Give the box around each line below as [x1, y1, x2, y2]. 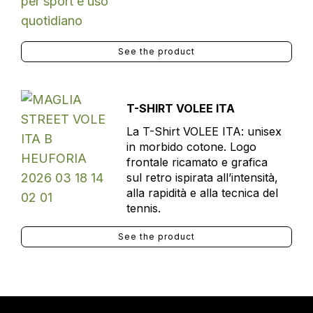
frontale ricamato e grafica [126, 155, 268, 169]
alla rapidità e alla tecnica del [126, 186, 278, 200]
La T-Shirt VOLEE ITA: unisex [126, 124, 282, 138]
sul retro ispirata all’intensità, [126, 170, 278, 184]
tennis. [126, 201, 161, 215]
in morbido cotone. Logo [126, 140, 256, 154]
